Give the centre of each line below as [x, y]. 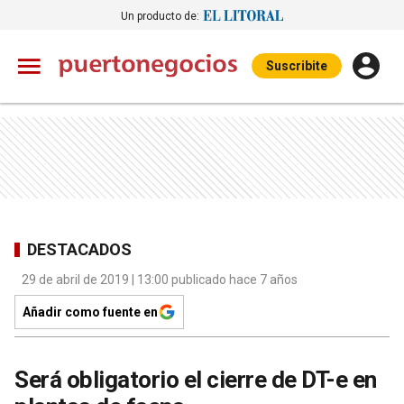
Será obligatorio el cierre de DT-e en [196, 380]
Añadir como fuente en [90, 312]
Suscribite [297, 66]
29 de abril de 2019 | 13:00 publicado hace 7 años [160, 280]
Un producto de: [160, 16]
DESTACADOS [79, 249]
